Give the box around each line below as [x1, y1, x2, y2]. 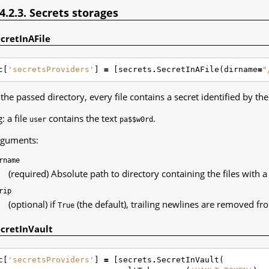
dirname [224, 65, 258, 74]
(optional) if [8, 198, 58, 211]
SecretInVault [157, 255, 219, 265]
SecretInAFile [157, 65, 219, 74]
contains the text [46, 112, 119, 125]
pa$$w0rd [119, 115, 153, 124]
